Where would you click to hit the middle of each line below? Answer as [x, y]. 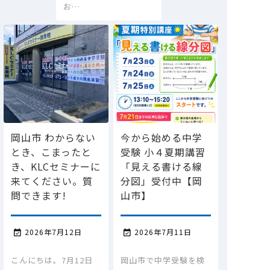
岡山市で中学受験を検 [162, 260]
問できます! [39, 195]
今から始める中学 [161, 137]
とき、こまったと [51, 152]
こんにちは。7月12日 [52, 260]
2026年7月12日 [53, 231]
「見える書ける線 [161, 166]
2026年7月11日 [163, 231]
